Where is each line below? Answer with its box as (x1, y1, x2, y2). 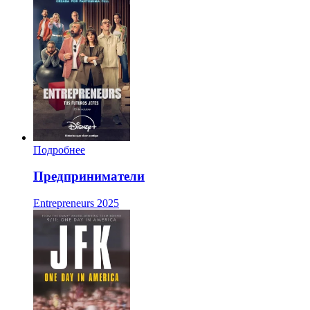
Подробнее (33, 143, 85, 156)
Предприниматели (33, 169, 145, 184)
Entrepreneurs (33, 197, 94, 209)
